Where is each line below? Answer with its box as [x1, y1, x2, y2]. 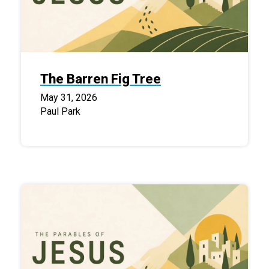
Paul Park [40, 106, 80, 118]
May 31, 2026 [40, 92, 97, 104]
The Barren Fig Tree [40, 71, 161, 87]
